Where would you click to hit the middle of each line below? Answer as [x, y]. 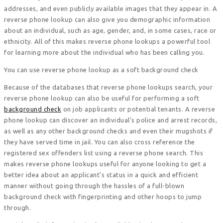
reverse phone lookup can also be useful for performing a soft [102, 98]
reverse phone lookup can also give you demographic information [107, 19]
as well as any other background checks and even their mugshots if [109, 131]
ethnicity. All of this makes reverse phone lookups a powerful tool [107, 41]
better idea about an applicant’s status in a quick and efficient [101, 174]
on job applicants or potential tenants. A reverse [138, 109]
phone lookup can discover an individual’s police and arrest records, [111, 120]
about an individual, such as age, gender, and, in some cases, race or [110, 30]
